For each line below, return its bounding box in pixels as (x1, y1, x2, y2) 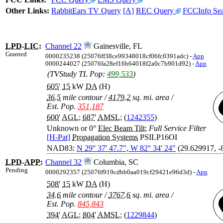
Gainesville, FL (92, 42, 142, 51)
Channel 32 (45, 158, 82, 167)
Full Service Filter (149, 124, 206, 133)
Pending (5, 167, 28, 174)
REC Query (136, 6, 176, 15)
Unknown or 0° (47, 124, 98, 133)
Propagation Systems (72, 133, 138, 142)
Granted (5, 51, 27, 58)
